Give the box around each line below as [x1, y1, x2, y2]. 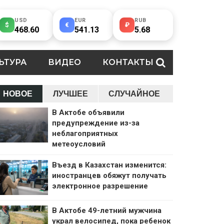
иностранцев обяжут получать [52, 171, 166, 180]
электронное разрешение [52, 181, 148, 190]
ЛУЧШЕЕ [53, 89, 88, 98]
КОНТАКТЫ [102, 57, 153, 67]
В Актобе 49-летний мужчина [52, 206, 161, 215]
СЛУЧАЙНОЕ [108, 89, 160, 98]
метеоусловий [52, 139, 105, 148]
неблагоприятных [52, 129, 118, 138]
